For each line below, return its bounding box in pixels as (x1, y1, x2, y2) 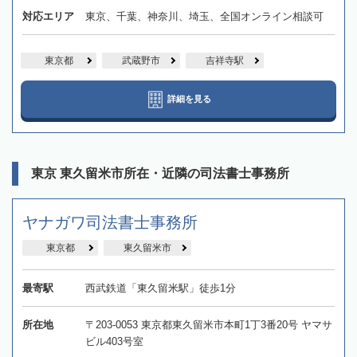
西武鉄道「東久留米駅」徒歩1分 (84, 281, 236, 294)
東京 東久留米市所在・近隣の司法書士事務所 (31, 166, 289, 180)
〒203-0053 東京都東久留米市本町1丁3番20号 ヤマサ (84, 318, 332, 331)
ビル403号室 (84, 335, 143, 347)
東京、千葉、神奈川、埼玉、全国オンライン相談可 (84, 10, 324, 22)
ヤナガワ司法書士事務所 (22, 213, 198, 231)
